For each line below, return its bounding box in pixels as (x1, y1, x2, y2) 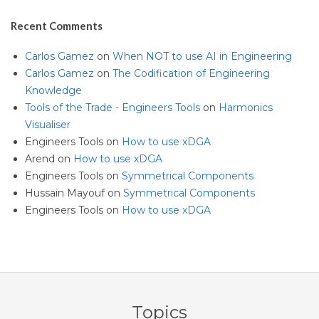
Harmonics (219, 101, 273, 115)
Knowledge (25, 84, 82, 98)
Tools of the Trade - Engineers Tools (25, 101, 200, 115)
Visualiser (25, 118, 70, 132)
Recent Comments (11, 19, 103, 33)
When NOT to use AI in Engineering (113, 50, 292, 63)
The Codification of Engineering (113, 67, 270, 80)
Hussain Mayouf (25, 187, 105, 200)
